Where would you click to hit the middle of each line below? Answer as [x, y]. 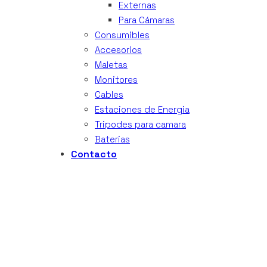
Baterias [112, 139]
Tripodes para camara [140, 124]
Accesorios [118, 50]
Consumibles [122, 35]
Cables [109, 94]
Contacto [94, 154]
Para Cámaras [147, 20]
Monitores [116, 80]
